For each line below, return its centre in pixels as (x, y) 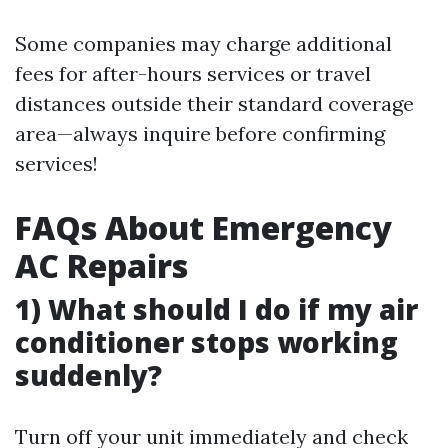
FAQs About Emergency (203, 228)
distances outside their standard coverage (214, 104)
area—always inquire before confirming (200, 134)
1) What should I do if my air (216, 309)
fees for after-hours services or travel (193, 74)
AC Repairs (101, 266)
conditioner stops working (206, 342)
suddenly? (88, 375)
